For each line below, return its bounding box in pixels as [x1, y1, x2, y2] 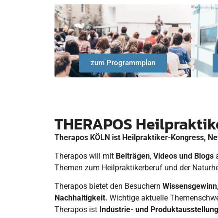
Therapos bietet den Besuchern [54, 182, 163, 191]
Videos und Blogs [153, 151, 214, 161]
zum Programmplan [90, 58, 155, 67]
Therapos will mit [54, 151, 116, 161]
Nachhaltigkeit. [54, 193, 108, 203]
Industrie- [99, 205, 133, 215]
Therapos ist [54, 205, 99, 215]
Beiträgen [116, 151, 150, 161]
